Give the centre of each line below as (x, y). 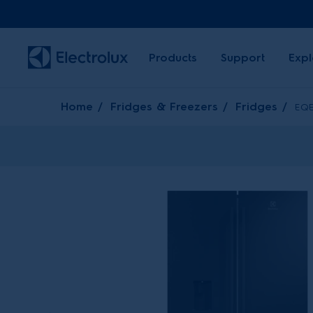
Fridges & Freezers (164, 107)
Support (243, 57)
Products (173, 57)
